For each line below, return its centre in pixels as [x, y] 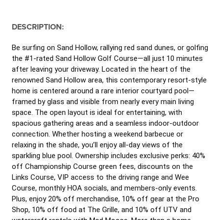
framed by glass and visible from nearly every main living [103, 102]
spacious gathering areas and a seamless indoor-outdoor [105, 123]
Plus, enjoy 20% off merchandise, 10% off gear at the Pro [106, 199]
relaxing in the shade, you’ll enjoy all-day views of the [97, 145]
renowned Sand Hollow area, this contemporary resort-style [109, 80]
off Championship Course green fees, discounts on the [102, 166]
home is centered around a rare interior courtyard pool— [103, 91]
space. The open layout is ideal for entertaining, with [97, 112]
